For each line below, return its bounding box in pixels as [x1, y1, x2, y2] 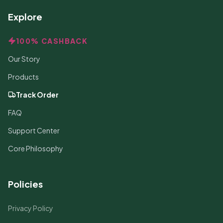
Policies [8, 178, 43, 190]
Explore [8, 11, 42, 22]
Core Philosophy [8, 144, 63, 153]
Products [8, 72, 39, 81]
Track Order [16, 90, 59, 99]
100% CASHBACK [16, 36, 88, 45]
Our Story [8, 54, 40, 63]
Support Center [8, 126, 60, 135]
